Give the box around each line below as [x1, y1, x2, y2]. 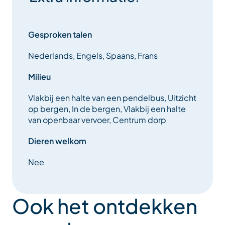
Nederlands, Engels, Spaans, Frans [28, 50, 158, 61]
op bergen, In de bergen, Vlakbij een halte [28, 103, 186, 115]
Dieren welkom [28, 136, 86, 147]
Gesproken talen [28, 29, 92, 40]
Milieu [28, 71, 51, 82]
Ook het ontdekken [12, 193, 197, 219]
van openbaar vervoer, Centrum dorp [28, 115, 166, 126]
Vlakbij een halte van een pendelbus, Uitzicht [28, 92, 196, 103]
